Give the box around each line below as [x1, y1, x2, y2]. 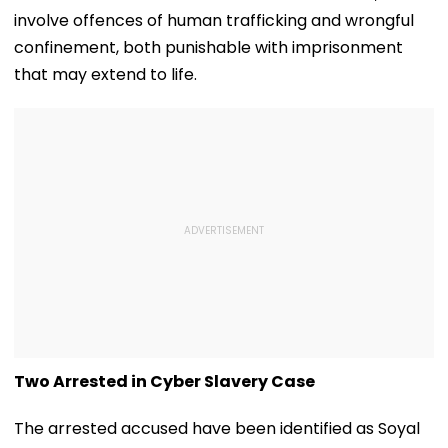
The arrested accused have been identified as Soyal [14, 416, 420, 440]
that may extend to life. [14, 62, 197, 86]
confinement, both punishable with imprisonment [14, 35, 403, 59]
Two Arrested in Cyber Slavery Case [14, 369, 315, 393]
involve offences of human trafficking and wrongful [14, 8, 414, 32]
